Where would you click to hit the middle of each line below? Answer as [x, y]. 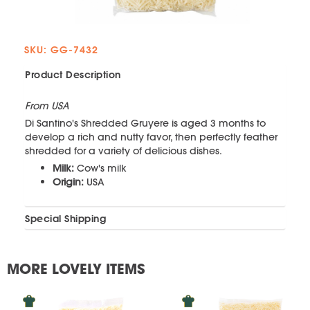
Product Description [73, 74]
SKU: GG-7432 [61, 49]
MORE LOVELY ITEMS [76, 268]
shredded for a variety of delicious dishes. [124, 151]
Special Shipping [65, 218]
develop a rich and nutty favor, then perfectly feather [151, 137]
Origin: [68, 182]
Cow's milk [100, 168]
